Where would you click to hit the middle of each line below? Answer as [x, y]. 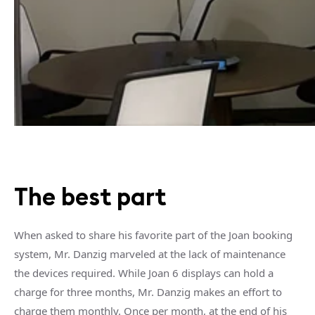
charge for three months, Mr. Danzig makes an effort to [148, 291]
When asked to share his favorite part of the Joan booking [153, 234]
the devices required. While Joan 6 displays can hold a [144, 272]
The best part [90, 196]
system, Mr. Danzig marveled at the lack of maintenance [150, 253]
